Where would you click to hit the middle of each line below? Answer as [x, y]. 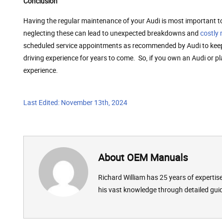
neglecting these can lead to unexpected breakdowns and [112, 33]
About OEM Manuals [143, 157]
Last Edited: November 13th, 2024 [75, 102]
